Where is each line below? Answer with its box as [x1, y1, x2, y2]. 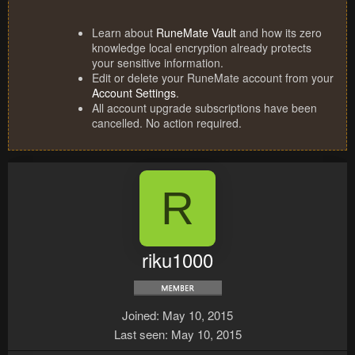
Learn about [92, 25, 156, 41]
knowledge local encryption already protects [92, 40, 311, 56]
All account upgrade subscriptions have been [92, 100, 317, 116]
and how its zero [236, 25, 322, 41]
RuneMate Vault [156, 25, 236, 41]
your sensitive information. [92, 55, 223, 71]
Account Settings [92, 85, 176, 101]
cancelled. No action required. [92, 115, 242, 132]
